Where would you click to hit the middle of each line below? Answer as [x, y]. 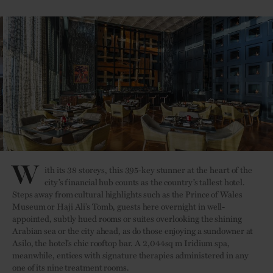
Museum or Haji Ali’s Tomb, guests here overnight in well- [119, 206]
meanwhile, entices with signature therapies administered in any [130, 255]
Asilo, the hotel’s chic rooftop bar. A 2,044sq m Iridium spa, [121, 243]
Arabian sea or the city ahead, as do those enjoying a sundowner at [133, 230]
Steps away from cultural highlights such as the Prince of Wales [127, 194]
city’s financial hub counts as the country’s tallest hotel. [145, 182]
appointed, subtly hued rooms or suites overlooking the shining [127, 218]
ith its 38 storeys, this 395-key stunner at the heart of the [148, 169]
